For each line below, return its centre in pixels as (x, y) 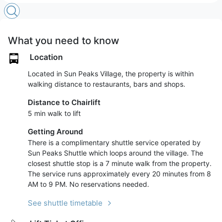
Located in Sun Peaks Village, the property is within (111, 74)
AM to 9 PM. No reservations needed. (88, 184)
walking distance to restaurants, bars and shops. (107, 84)
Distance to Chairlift (64, 103)
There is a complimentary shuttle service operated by (114, 143)
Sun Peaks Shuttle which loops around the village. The (115, 153)
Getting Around (55, 132)
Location (46, 57)
